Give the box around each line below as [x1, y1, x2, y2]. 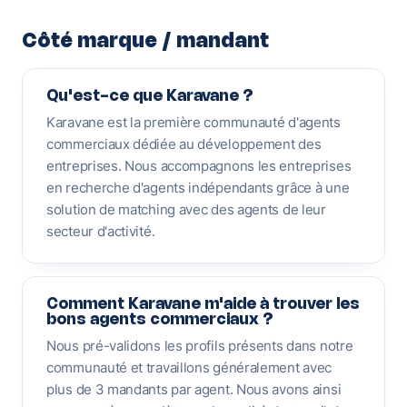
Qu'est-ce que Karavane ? [46, 89, 253, 104]
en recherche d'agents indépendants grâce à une [46, 179, 350, 196]
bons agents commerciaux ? [46, 313, 273, 327]
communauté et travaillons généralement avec [46, 359, 333, 376]
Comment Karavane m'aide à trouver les [46, 297, 360, 312]
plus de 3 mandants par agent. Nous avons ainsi [46, 381, 342, 398]
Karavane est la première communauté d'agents [46, 114, 341, 131]
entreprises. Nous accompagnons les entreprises [46, 157, 352, 174]
